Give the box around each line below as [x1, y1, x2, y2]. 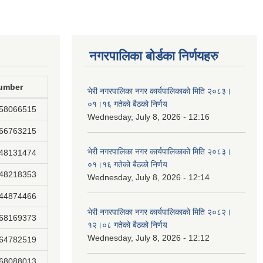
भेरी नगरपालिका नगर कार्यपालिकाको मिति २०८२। [87, 207, 231, 217]
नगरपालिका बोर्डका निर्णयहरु [89, 49, 218, 63]
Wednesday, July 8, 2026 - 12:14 [87, 173, 210, 182]
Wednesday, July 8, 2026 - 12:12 [87, 233, 210, 242]
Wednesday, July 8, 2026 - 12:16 [87, 112, 210, 122]
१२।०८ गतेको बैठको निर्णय [87, 220, 167, 230]
